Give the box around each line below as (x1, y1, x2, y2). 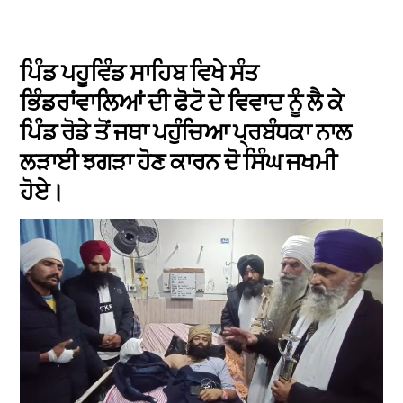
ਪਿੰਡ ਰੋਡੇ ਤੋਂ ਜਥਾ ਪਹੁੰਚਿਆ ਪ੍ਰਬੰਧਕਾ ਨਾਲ (20, 118, 351, 146)
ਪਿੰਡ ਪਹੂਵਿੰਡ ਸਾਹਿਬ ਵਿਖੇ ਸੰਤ (20, 58, 259, 86)
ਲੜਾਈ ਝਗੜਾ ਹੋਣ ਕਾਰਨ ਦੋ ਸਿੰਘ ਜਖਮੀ (20, 148, 336, 175)
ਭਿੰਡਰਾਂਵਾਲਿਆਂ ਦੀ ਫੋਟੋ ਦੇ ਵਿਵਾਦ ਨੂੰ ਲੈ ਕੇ (20, 88, 343, 116)
